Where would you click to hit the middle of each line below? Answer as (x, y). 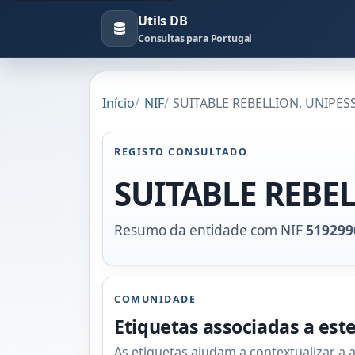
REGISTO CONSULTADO (181, 151)
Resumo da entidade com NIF (210, 230)
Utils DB (163, 21)
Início (118, 103)
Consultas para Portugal (195, 38)
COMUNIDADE (155, 300)
